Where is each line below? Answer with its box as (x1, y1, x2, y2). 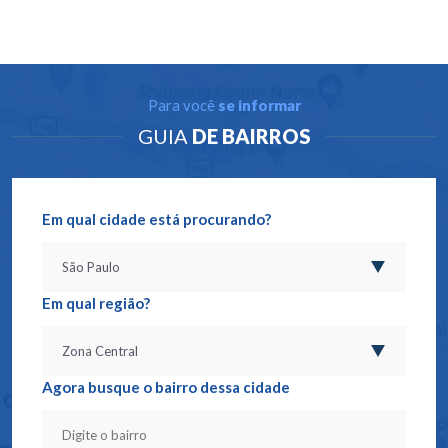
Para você (147, 96, 218, 115)
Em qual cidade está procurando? (42, 210, 271, 229)
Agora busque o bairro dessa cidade (42, 378, 290, 397)
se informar (217, 96, 301, 115)
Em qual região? (42, 294, 150, 313)
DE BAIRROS (191, 124, 311, 149)
